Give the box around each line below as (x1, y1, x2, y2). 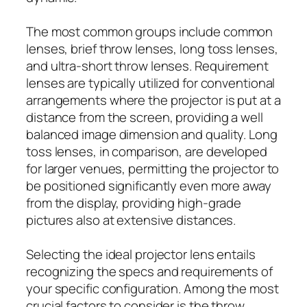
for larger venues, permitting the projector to (26, 159, 280, 177)
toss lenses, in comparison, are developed (26, 142, 267, 160)
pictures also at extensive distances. (26, 210, 236, 229)
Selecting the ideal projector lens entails (26, 245, 256, 263)
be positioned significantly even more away (26, 176, 271, 195)
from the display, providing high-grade (26, 193, 242, 212)
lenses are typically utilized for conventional (26, 73, 275, 92)
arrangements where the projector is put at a (26, 90, 281, 109)
